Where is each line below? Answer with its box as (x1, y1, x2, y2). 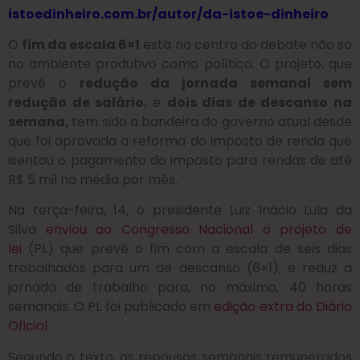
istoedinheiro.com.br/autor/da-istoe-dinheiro (8, 4, 329, 23)
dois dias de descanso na (166, 92, 352, 112)
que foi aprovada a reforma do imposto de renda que (8, 131, 352, 150)
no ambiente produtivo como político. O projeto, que (8, 54, 352, 73)
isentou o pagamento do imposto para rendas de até (8, 150, 352, 170)
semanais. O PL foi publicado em (8, 297, 215, 317)
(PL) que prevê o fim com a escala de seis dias (22, 239, 352, 259)
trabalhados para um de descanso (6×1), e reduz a (8, 259, 352, 278)
